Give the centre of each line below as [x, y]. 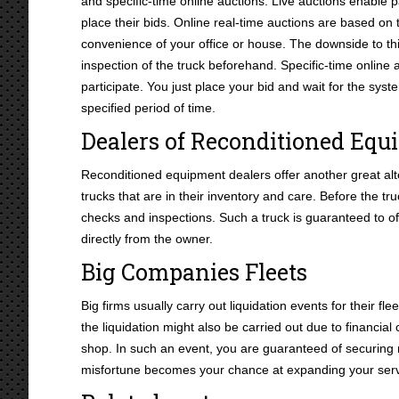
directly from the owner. [147, 239]
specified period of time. [148, 108]
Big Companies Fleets [194, 272]
